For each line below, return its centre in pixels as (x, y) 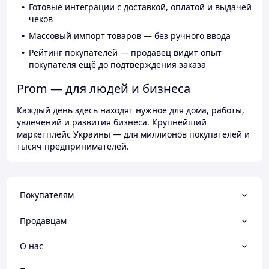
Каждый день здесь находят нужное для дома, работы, (131, 110)
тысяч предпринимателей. (73, 147)
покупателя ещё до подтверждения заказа (117, 65)
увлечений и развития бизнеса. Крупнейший (112, 122)
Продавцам (43, 220)
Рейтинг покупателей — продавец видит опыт (125, 53)
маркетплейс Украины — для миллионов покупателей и (133, 134)
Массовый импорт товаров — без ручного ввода (130, 36)
